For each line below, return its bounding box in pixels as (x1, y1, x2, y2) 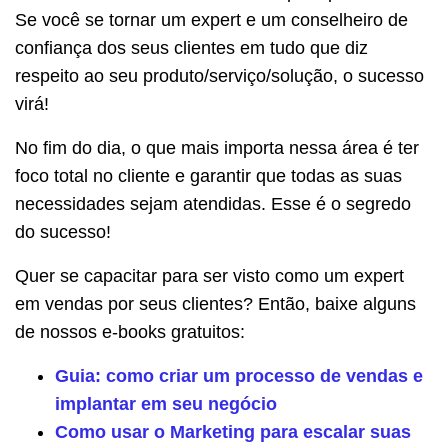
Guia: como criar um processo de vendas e (55, 365, 423, 386)
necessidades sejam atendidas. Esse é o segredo (15, 193, 411, 214)
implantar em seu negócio (55, 393, 277, 414)
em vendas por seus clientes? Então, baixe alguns (15, 293, 416, 314)
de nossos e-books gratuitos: (15, 321, 245, 342)
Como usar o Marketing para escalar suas (55, 421, 411, 442)
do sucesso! (15, 221, 111, 242)
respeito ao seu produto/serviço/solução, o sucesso (15, 65, 424, 86)
